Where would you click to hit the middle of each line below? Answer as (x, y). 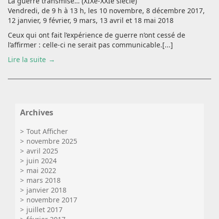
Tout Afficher (47, 131)
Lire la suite (27, 59)
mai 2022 (41, 170)
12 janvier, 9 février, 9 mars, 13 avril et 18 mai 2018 (91, 20)
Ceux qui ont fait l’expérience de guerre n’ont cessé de (97, 35)
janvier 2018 (46, 190)
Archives (37, 112)
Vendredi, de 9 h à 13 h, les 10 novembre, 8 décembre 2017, (106, 11)
